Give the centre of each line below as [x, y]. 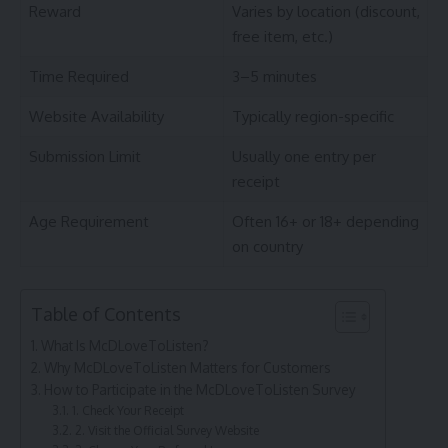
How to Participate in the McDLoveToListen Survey [199, 390]
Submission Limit [84, 156]
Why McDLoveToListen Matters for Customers [187, 368]
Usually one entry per [303, 156]
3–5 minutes [274, 76]
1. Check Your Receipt [127, 410]
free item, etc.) [282, 36]
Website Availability [96, 116]
